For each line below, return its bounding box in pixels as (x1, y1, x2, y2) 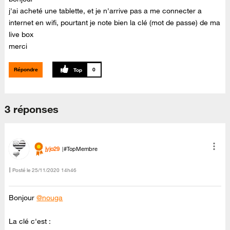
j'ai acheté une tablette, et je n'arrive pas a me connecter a (9, 6, 202, 16)
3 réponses (5, 103, 59, 116)
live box (9, 30, 34, 40)
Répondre (13, 66, 38, 73)
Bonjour (9, 193, 37, 203)
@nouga (36, 193, 63, 203)
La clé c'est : (9, 217, 51, 226)
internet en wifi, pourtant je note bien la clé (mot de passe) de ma (9, 18, 221, 28)
